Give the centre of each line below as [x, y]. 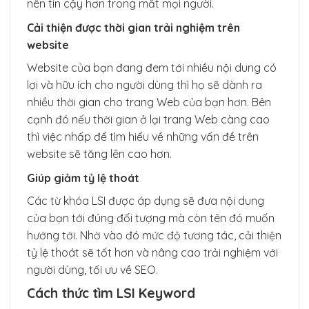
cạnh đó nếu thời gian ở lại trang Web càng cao [148, 120]
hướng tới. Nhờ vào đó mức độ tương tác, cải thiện [154, 235]
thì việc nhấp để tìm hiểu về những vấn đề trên [143, 137]
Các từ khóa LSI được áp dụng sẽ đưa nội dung [146, 200]
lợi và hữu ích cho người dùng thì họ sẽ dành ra [144, 85]
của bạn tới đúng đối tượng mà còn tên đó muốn [151, 218]
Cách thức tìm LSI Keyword [111, 293]
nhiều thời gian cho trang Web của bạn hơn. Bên [149, 102]
